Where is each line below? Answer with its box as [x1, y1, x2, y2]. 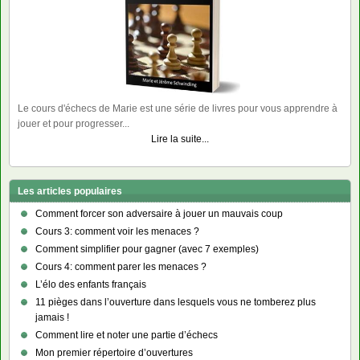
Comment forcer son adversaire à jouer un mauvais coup [35, 208, 283, 220]
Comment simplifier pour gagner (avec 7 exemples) [35, 243, 259, 256]
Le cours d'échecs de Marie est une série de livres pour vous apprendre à [18, 103, 337, 115]
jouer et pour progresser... [18, 118, 129, 130]
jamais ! [35, 312, 69, 324]
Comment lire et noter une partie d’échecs [35, 329, 218, 342]
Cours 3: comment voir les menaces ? [35, 226, 199, 238]
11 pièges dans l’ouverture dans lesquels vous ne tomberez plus [35, 297, 316, 309]
